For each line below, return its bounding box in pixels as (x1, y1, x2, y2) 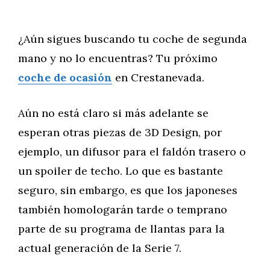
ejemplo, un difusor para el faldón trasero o (18, 145, 246, 159)
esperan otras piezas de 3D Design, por (18, 125, 222, 139)
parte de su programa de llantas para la (18, 222, 225, 236)
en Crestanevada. (112, 71, 204, 84)
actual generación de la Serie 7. (18, 241, 181, 255)
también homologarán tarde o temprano (18, 202, 227, 216)
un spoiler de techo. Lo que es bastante (18, 164, 223, 178)
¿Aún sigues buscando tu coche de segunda (18, 32, 247, 46)
